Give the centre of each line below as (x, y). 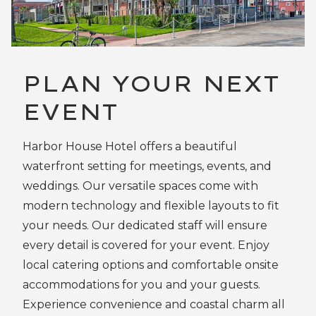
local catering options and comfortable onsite (151, 265)
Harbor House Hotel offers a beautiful (130, 146)
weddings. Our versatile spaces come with (140, 186)
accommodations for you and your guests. (141, 285)
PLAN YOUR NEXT (151, 83)
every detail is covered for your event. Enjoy (146, 245)
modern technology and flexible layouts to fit (151, 206)
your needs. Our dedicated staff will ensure (145, 225)
